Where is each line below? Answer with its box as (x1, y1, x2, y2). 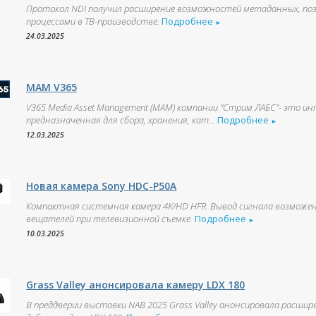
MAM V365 (26, 80, 78, 94)
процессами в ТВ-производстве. (26, 15, 160, 28)
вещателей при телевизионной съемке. (26, 212, 195, 225)
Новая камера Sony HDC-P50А (26, 179, 177, 193)
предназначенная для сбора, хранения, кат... (26, 114, 216, 126)
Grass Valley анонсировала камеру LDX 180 (26, 278, 245, 291)
